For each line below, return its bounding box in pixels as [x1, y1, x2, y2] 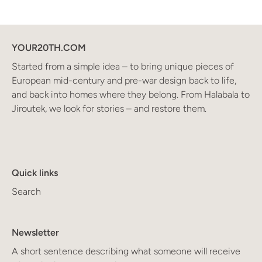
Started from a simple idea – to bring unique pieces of [12, 61, 234, 73]
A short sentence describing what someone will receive [12, 246, 240, 257]
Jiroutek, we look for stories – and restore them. [12, 103, 206, 115]
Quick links [12, 167, 58, 179]
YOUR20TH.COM [12, 42, 86, 54]
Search [12, 186, 41, 198]
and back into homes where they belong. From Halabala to [12, 89, 250, 101]
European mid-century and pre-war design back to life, [12, 75, 236, 87]
